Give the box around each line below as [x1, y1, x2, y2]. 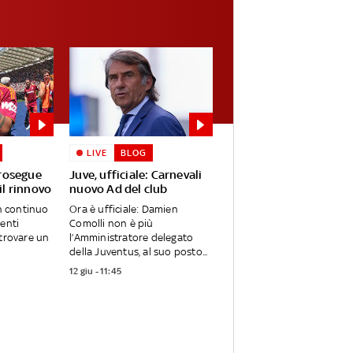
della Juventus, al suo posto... [69, 246, 208, 258]
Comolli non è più [69, 217, 154, 230]
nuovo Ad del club [69, 182, 168, 196]
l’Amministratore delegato [69, 232, 194, 244]
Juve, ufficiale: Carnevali [69, 168, 203, 182]
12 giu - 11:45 [69, 266, 122, 277]
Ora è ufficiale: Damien [69, 203, 178, 216]
